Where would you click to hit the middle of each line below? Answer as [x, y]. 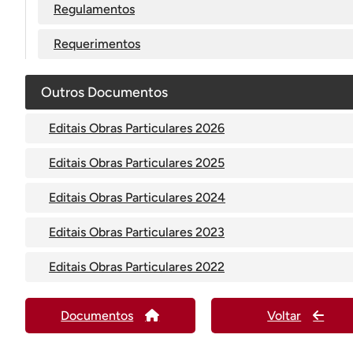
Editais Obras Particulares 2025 [137, 163]
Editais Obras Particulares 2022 [137, 267]
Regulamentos [94, 9]
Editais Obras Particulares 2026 [137, 128]
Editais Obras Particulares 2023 [137, 232]
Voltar [284, 316]
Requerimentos [97, 44]
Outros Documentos [104, 92]
